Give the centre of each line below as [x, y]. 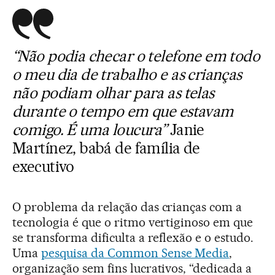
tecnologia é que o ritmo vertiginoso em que [133, 222]
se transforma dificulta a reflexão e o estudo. [133, 238]
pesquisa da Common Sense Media [135, 253]
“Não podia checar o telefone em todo [136, 56]
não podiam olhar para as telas [113, 93]
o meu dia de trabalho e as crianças [127, 74]
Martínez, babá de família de [106, 148]
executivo [43, 166]
